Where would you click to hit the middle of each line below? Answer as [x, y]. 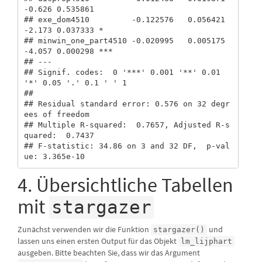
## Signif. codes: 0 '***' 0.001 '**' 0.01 [122, 73]
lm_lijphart [206, 241]
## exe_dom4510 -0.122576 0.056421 [124, 20]
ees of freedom [56, 115]
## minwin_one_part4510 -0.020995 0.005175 [124, 41]
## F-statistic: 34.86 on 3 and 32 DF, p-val [127, 146]
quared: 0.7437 [61, 136]
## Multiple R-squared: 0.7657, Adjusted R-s [127, 125]
